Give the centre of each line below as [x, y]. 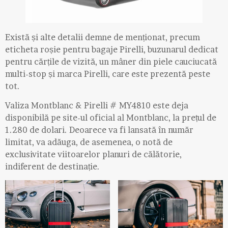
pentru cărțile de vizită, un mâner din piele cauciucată [111, 62]
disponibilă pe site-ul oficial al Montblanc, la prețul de [111, 118]
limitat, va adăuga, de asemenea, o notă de [89, 142]
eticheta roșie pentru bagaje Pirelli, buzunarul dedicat [112, 49]
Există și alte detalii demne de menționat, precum [103, 37]
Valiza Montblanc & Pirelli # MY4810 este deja [97, 106]
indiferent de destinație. [52, 167]
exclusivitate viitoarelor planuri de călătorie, [93, 154]
